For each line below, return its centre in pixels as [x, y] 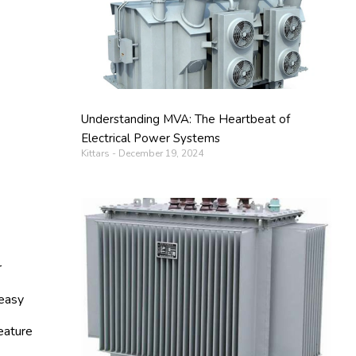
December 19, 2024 [160, 154]
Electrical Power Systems [151, 139]
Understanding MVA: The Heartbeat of [186, 120]
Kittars [97, 154]
